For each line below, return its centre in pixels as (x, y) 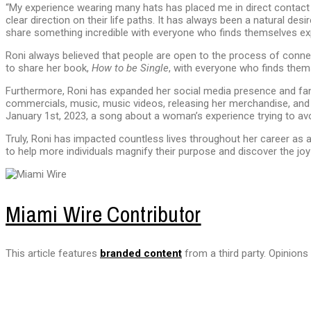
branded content (141, 254)
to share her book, (49, 68)
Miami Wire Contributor (103, 214)
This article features (53, 254)
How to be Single (130, 68)
